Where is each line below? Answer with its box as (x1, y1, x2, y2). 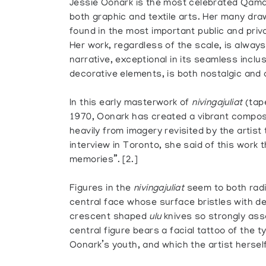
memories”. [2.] (69, 155, 138, 166)
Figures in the (69, 183, 134, 194)
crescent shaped (69, 212, 150, 223)
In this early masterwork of (69, 98, 192, 109)
